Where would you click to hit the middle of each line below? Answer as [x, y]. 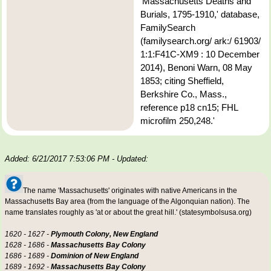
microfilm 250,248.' [178, 120]
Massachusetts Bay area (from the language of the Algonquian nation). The [127, 201]
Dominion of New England [95, 256]
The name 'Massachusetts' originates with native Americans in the [130, 190]
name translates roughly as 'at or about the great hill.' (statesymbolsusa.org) [128, 212]
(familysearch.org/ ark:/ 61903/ [201, 41]
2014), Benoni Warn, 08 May [196, 67]
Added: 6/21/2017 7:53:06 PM [57, 158]
